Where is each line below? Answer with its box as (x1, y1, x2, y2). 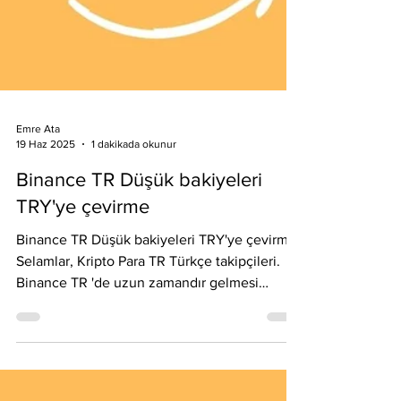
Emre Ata (16, 257, 60, 269)
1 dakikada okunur (91, 271, 176, 285)
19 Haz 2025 (16, 271, 75, 285)
